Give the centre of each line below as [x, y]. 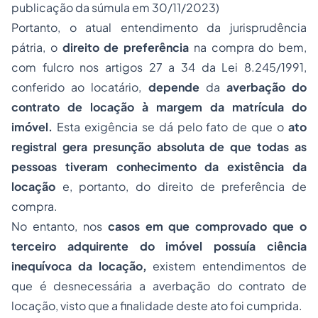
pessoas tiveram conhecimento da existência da [159, 166]
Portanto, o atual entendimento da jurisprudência [159, 27]
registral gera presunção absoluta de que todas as [159, 147]
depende [174, 87]
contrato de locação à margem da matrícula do [159, 107]
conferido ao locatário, [80, 87]
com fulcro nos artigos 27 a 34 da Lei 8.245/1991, [159, 67]
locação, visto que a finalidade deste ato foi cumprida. [157, 306]
